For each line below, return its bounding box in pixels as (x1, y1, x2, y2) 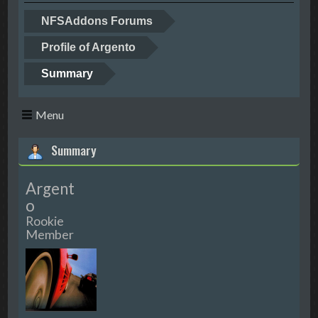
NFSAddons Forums (41, 15, 153, 28)
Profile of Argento (41, 41, 136, 54)
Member (26, 226, 75, 243)
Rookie (26, 213, 65, 229)
